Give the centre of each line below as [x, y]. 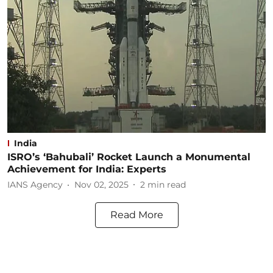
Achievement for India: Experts [87, 169]
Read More [136, 214]
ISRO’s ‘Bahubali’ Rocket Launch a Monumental [129, 157]
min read [167, 185]
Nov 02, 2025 [101, 185]
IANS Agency [35, 185]
